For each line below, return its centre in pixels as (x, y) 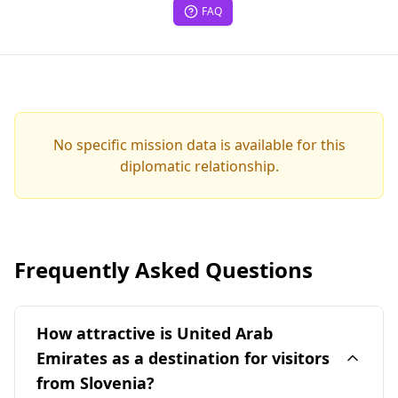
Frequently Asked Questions (163, 270)
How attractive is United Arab (155, 333)
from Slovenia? (96, 383)
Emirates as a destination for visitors (183, 358)
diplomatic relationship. (199, 166)
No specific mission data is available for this (199, 145)
